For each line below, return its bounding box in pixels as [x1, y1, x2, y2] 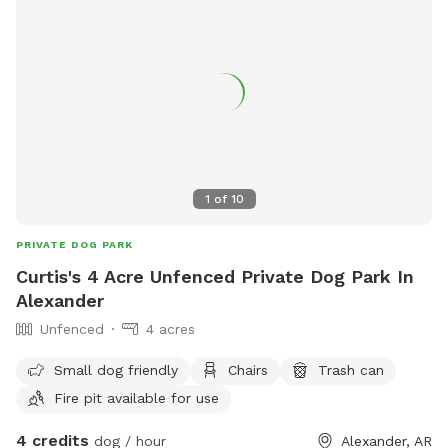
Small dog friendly [54, 361, 178, 378]
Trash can [318, 361, 384, 378]
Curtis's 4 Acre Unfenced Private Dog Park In [16, 265, 414, 287]
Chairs [228, 361, 268, 378]
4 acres [146, 320, 195, 337]
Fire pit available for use [54, 389, 219, 406]
